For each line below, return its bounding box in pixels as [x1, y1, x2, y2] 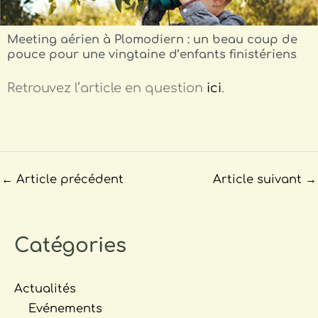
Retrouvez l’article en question [7, 81, 207, 95]
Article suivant [213, 173, 305, 187]
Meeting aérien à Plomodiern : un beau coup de [7, 33, 297, 46]
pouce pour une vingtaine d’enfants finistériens [7, 48, 297, 61]
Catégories [14, 234, 126, 257]
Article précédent [13, 173, 124, 187]
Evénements [28, 302, 102, 315]
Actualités [14, 282, 76, 295]
